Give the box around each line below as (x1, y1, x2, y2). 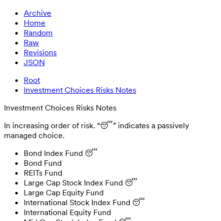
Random (24, 28, 53, 37)
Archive (24, 8, 51, 18)
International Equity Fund (24, 207, 111, 217)
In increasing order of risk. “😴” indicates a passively (4, 120, 189, 130)
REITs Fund (24, 168, 62, 178)
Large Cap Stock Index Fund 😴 (24, 178, 138, 187)
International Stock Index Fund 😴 (24, 197, 145, 207)
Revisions (24, 47, 57, 57)
